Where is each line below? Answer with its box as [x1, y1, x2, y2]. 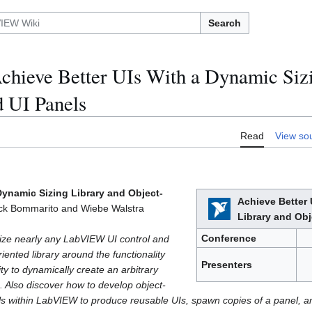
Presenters [201, 259, 252, 271]
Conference [201, 233, 256, 244]
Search [208, 17, 241, 29]
